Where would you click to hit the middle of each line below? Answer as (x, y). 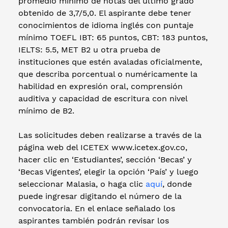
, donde (177, 184)
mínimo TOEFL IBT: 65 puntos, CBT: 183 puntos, (113, 37)
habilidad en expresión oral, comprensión (101, 86)
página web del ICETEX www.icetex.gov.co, (103, 147)
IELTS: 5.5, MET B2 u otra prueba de (89, 49)
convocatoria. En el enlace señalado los (97, 208)
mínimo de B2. (48, 110)
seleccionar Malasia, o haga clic (81, 184)
